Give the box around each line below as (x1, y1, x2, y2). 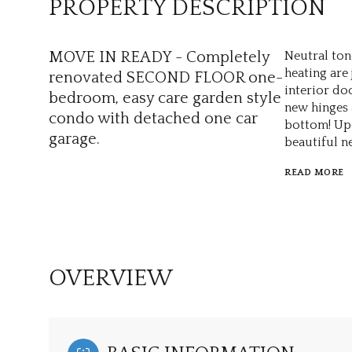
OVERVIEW (49, 266, 173, 292)
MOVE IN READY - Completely (49, 49, 269, 66)
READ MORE (284, 167, 344, 178)
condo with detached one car (49, 110, 258, 127)
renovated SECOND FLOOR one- (49, 69, 283, 86)
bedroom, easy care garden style (49, 90, 281, 107)
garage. (49, 130, 100, 148)
